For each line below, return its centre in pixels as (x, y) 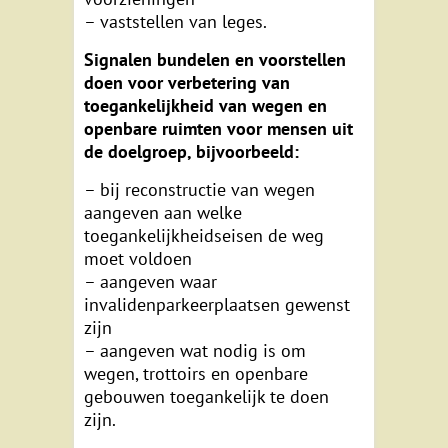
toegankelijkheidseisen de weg (204, 236)
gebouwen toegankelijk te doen (206, 397)
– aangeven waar (150, 282)
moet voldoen (138, 259)
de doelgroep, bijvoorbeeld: (191, 152)
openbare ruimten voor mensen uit (218, 129)
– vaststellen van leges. (175, 22)
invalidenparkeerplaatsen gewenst (217, 305)
